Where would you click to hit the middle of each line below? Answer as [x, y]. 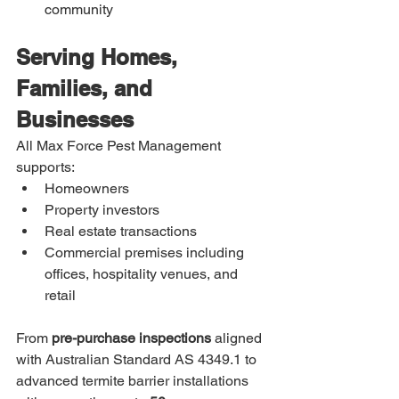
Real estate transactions [121, 231]
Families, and [87, 88]
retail [60, 295]
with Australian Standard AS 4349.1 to [138, 359]
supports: [45, 167]
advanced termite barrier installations [134, 381]
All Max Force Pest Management [120, 146]
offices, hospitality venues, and [143, 274]
